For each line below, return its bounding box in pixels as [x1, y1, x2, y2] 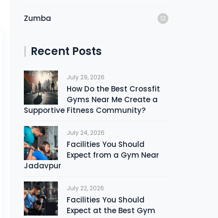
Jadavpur [24, 161, 62, 171]
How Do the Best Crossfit [67, 84, 161, 94]
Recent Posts [31, 44, 102, 59]
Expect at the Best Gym [67, 205, 156, 216]
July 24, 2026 [67, 128, 105, 137]
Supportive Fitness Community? [24, 105, 146, 115]
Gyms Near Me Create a [67, 94, 158, 105]
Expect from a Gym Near [67, 150, 160, 160]
